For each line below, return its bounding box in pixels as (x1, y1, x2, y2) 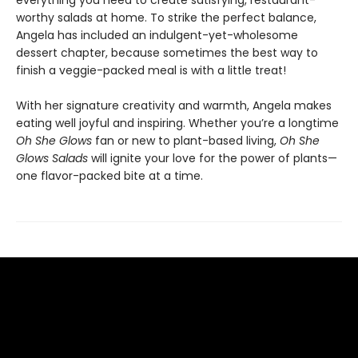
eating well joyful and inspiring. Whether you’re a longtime (16, 115, 339, 131)
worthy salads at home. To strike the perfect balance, (16, 10, 316, 26)
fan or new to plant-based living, (92, 133, 280, 149)
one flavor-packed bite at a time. (16, 168, 203, 184)
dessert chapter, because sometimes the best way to (16, 45, 318, 61)
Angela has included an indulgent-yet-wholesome (16, 27, 298, 43)
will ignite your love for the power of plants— (88, 150, 337, 166)
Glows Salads (16, 150, 88, 166)
